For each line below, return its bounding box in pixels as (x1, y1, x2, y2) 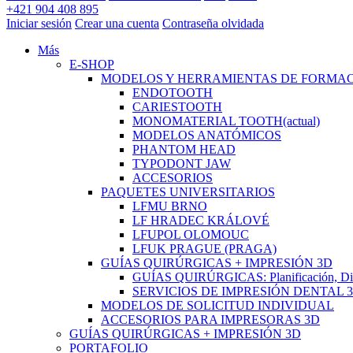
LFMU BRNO (132, 199, 207, 213)
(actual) (283, 114, 320, 128)
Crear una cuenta (75, 17, 159, 30)
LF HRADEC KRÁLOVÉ (132, 214, 269, 227)
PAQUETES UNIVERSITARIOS (101, 185, 275, 199)
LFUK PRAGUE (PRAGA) (132, 242, 277, 255)
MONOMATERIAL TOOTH (132, 114, 283, 128)
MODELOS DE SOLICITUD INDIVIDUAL (101, 299, 334, 312)
